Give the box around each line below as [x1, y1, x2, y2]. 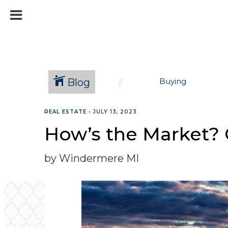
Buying [159, 76, 186, 86]
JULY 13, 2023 [93, 108, 137, 115]
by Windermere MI [44, 152, 139, 164]
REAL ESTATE [44, 108, 87, 115]
